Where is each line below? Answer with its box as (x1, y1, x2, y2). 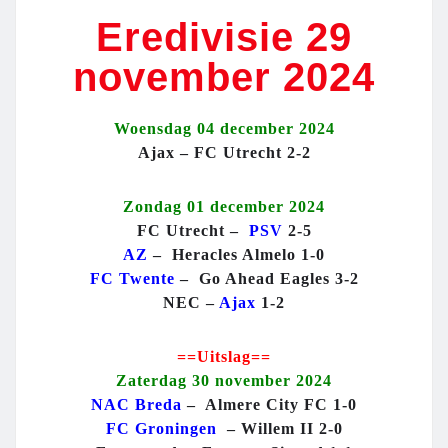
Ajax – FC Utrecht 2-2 (137, 144, 311, 162)
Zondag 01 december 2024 (123, 198, 325, 216)
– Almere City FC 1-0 (182, 396, 357, 414)
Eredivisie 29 (96, 15, 352, 60)
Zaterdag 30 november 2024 (116, 372, 332, 390)
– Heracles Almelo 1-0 (148, 246, 325, 264)
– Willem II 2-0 (216, 420, 343, 438)
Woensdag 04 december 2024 (113, 120, 335, 138)
